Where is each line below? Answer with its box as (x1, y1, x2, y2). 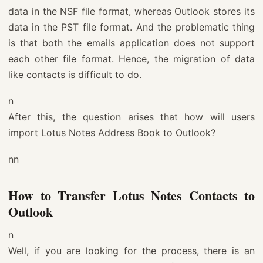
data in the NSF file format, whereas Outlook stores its (8, 5, 255, 17)
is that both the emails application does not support (8, 36, 255, 49)
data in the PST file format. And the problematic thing (8, 21, 255, 33)
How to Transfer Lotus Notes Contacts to (8, 185, 255, 205)
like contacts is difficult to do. (8, 68, 141, 80)
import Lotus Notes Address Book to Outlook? (8, 126, 215, 139)
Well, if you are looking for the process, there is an (8, 244, 255, 257)
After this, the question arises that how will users (8, 110, 255, 123)
